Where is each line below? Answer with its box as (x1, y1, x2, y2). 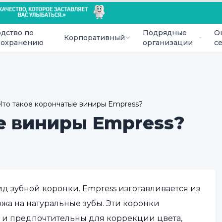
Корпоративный (63, 33, 125, 42)
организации (142, 38, 193, 47)
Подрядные (142, 28, 187, 37)
